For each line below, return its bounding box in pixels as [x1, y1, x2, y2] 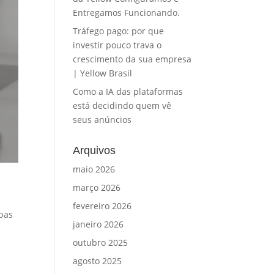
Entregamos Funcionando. [73, 7, 180, 18]
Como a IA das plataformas [73, 86, 183, 97]
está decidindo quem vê [73, 100, 172, 111]
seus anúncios [73, 114, 132, 125]
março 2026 [73, 182, 121, 193]
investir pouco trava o [73, 39, 162, 51]
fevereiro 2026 [73, 200, 132, 212]
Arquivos [73, 144, 116, 157]
